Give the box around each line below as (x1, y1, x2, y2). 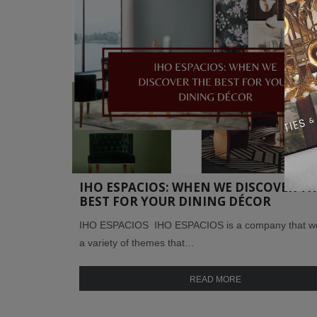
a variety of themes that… (79, 236, 195, 248)
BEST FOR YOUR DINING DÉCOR (79, 192, 271, 209)
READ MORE (190, 274, 241, 284)
